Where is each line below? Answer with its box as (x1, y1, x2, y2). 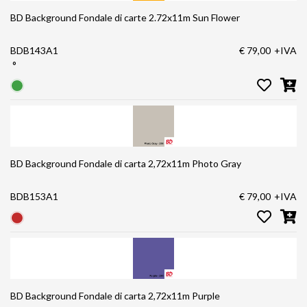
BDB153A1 (10, 191, 58, 203)
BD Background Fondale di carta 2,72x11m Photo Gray (10, 158, 241, 170)
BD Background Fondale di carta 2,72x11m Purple (10, 289, 220, 302)
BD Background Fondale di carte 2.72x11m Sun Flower (10, 11, 240, 23)
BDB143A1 (10, 44, 58, 56)
